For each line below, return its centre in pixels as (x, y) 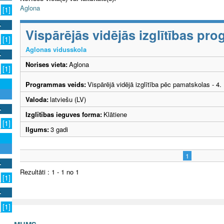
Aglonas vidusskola (56, 49)
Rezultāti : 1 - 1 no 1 (49, 171)
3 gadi (61, 129)
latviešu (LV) (68, 99)
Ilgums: (37, 129)
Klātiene (115, 114)
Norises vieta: (46, 64)
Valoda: (37, 99)
